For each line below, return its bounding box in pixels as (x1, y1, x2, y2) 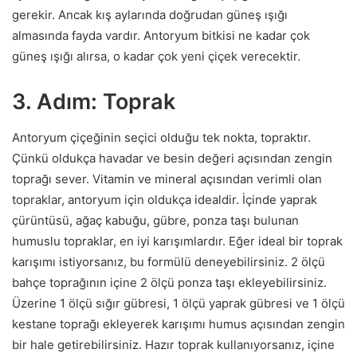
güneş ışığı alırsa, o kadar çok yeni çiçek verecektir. (12, 49, 300, 64)
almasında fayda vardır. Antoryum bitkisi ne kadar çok (12, 28, 310, 43)
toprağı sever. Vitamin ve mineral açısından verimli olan (12, 171, 322, 186)
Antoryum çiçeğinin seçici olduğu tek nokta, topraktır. (12, 129, 311, 145)
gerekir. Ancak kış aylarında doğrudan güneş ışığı (12, 7, 288, 22)
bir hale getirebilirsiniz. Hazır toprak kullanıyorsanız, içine (12, 336, 335, 352)
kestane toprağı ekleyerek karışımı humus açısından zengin (12, 316, 345, 331)
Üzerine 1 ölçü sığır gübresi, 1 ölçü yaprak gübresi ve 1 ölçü (12, 295, 345, 311)
